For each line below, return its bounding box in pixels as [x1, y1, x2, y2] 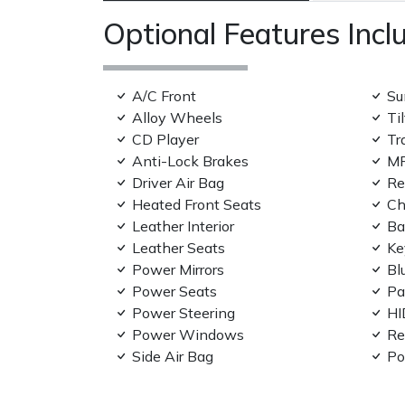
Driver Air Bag [132, 174, 224, 193]
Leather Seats [132, 239, 225, 258]
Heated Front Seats [132, 195, 261, 214]
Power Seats [132, 282, 217, 301]
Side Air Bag [132, 347, 213, 366]
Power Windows [132, 325, 244, 344]
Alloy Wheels [132, 108, 222, 127]
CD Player [132, 130, 199, 149]
